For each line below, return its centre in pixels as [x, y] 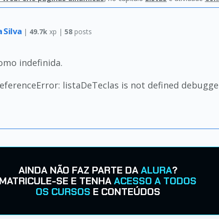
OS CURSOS [63, 192]
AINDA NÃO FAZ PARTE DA [79, 170]
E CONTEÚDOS [125, 192]
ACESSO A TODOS [155, 181]
